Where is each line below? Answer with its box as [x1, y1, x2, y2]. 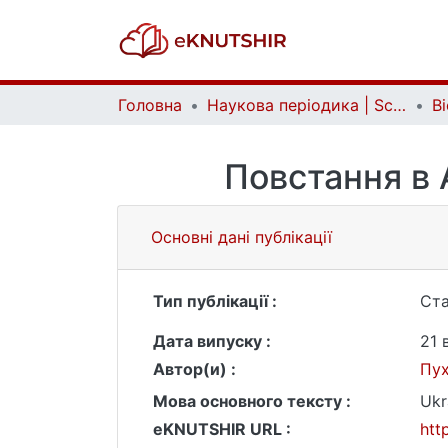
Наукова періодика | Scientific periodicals [393, 95, 406, 115]
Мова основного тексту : [153, 391, 351, 411]
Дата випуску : [153, 331, 271, 351]
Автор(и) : [153, 359, 236, 379]
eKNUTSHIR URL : [153, 419, 291, 439]
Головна [118, 95, 182, 115]
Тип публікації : [153, 291, 277, 311]
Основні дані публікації [151, 227, 332, 247]
